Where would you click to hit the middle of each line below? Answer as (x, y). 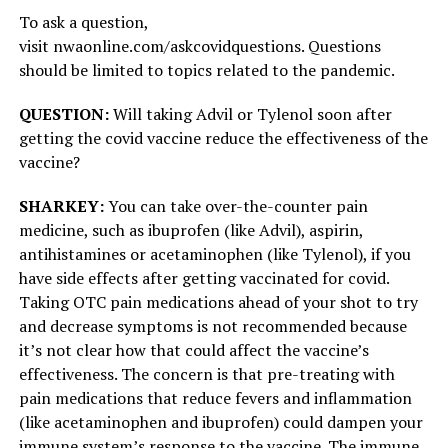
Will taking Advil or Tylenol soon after (250, 114)
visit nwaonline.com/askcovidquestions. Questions (199, 46)
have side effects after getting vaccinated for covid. (203, 278)
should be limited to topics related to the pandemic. (206, 70)
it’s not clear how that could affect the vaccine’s (193, 350)
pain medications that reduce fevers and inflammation (215, 398)
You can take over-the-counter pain (235, 206)
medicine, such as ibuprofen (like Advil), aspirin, (190, 230)
